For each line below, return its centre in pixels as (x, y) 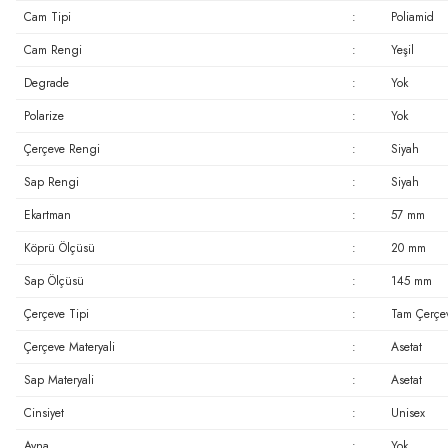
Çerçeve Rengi (61, 149)
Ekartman (47, 215)
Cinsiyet (43, 413)
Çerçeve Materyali (69, 347)
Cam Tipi (47, 17)
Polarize (43, 116)
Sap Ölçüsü (53, 281)
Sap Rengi (51, 182)
